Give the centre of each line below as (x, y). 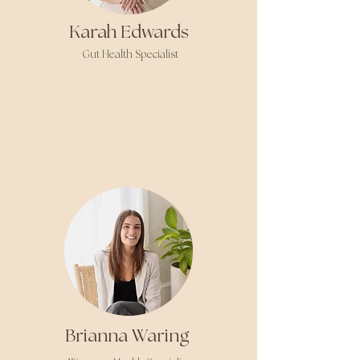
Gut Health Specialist (130, 55)
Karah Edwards (129, 33)
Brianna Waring (129, 336)
